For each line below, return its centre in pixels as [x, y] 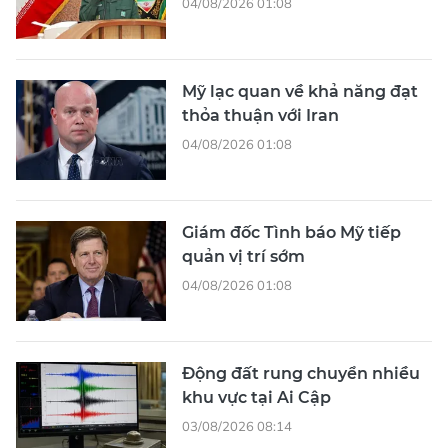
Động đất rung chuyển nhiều [301, 373]
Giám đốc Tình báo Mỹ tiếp [291, 232]
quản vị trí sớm [243, 256]
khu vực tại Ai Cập [256, 397]
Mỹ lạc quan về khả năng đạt [300, 91]
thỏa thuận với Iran [260, 115]
